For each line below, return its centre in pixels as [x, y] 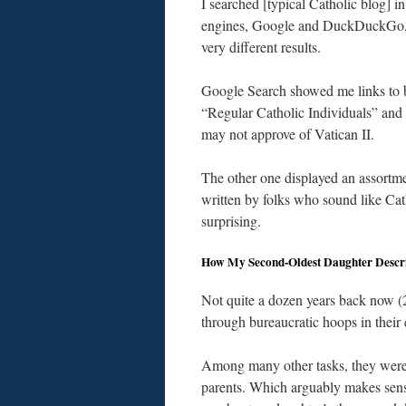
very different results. [261, 47]
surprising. [231, 221]
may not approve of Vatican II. [288, 134]
